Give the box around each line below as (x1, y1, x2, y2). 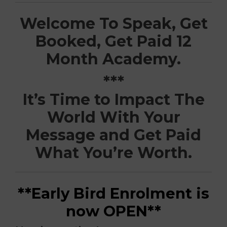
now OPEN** (66, 202, 161, 220)
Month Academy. (46, 49, 181, 68)
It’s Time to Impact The (22, 90, 205, 109)
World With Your (47, 107, 180, 127)
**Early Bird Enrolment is (18, 184, 209, 202)
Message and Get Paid (26, 125, 201, 144)
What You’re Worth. (35, 143, 192, 162)
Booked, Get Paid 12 (35, 31, 192, 51)
